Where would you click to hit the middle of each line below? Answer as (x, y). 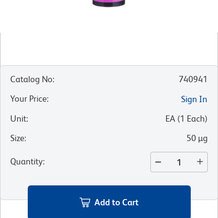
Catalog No (31, 79)
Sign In (194, 99)
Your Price (28, 99)
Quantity (27, 162)
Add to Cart (117, 202)
